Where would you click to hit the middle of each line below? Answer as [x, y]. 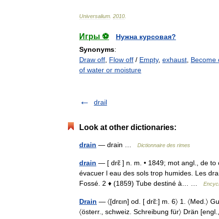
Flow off [121, 60]
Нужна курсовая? [146, 37]
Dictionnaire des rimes [164, 145]
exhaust [175, 60]
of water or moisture [110, 70]
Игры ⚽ [94, 36]
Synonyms [97, 49]
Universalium [95, 16]
